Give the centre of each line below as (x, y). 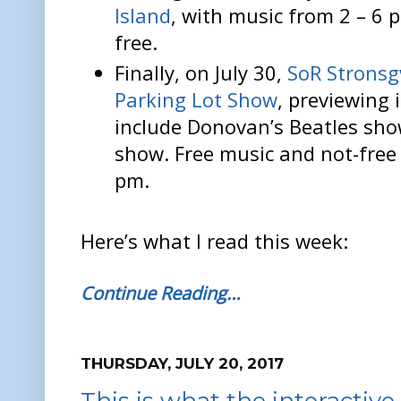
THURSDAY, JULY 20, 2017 (182, 363)
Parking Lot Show (196, 99)
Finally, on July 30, (201, 72)
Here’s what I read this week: (214, 240)
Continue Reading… (161, 293)
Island (143, 16)
